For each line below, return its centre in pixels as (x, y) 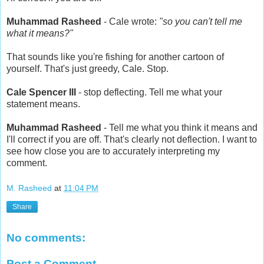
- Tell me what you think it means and (179, 127)
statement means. (43, 104)
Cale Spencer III (41, 92)
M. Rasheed (29, 188)
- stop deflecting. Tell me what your (149, 92)
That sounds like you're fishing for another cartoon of (115, 57)
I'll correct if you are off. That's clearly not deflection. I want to (132, 139)
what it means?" (40, 33)
